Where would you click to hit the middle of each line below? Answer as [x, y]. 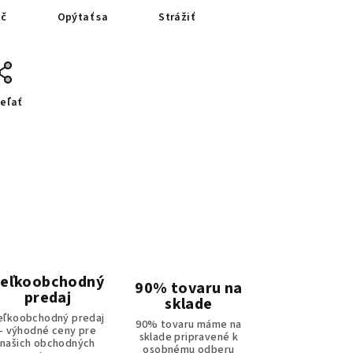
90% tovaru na [189, 289]
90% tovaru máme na [189, 325]
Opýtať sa [83, 18]
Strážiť [177, 18]
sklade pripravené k [189, 338]
